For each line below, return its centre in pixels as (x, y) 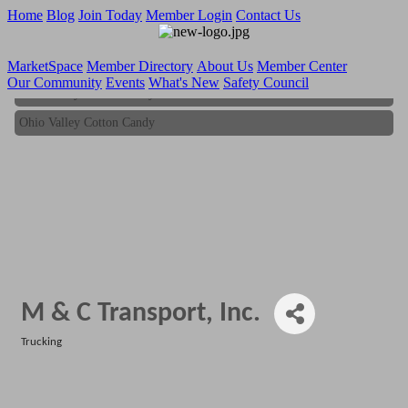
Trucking (41, 342)
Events (125, 82)
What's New (184, 82)
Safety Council (266, 82)
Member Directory (140, 66)
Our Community (55, 82)
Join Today (110, 15)
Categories (44, 355)
